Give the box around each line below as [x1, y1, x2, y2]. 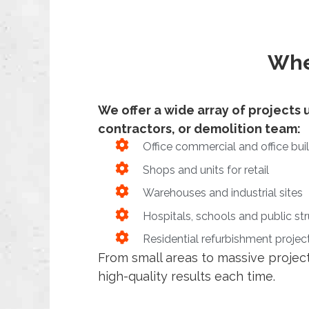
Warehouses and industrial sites [143, 186, 303, 200]
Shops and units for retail [143, 163, 269, 177]
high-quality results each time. [98, 269, 275, 284]
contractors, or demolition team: [98, 121, 301, 137]
